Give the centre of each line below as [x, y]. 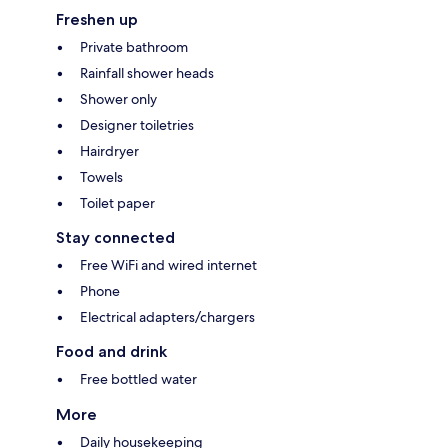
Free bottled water [138, 378]
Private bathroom [134, 46]
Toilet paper [117, 202]
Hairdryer [109, 150]
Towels [101, 176]
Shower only [118, 98]
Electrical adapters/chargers [167, 316]
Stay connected [115, 237]
